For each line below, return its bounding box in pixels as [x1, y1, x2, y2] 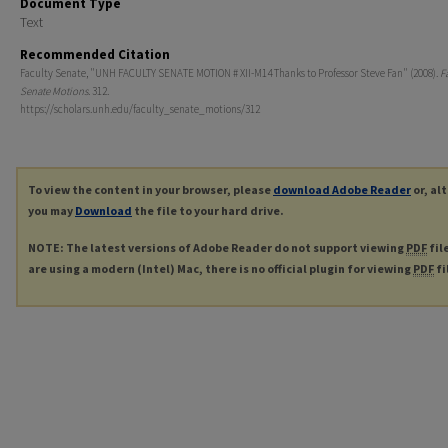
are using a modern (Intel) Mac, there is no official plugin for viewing [28, 260, 413, 276]
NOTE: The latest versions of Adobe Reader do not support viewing [28, 239, 406, 255]
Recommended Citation [20, 46, 170, 63]
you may [28, 203, 75, 218]
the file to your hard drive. [132, 203, 284, 218]
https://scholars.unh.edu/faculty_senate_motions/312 [20, 102, 260, 116]
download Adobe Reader [273, 182, 411, 197]
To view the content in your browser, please [28, 182, 273, 197]
